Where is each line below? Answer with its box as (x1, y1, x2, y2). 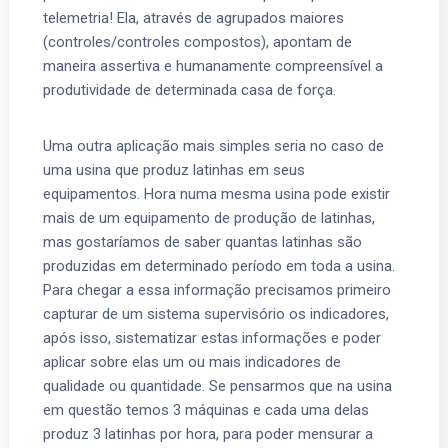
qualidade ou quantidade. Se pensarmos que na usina (43, 376, 393, 395)
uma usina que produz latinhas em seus (43, 160, 306, 179)
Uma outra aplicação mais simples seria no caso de (43, 136, 385, 155)
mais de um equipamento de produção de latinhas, (43, 208, 376, 227)
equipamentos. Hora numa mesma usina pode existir (43, 184, 391, 203)
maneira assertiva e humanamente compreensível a (43, 56, 384, 75)
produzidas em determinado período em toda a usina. (43, 256, 396, 275)
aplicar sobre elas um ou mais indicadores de (43, 352, 342, 371)
